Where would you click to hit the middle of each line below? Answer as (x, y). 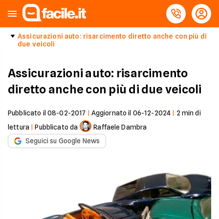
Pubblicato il (28, 113)
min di (190, 113)
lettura (19, 127)
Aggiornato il (112, 113)
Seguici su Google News (63, 141)
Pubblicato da (56, 127)
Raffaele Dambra (120, 127)
